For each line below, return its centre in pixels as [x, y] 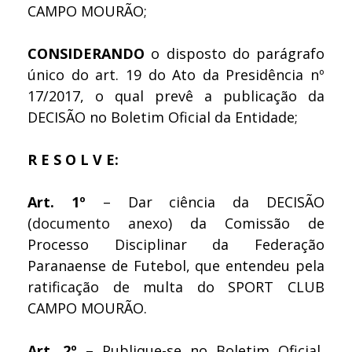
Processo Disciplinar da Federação [176, 244]
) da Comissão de [246, 223]
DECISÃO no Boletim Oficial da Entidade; [163, 117]
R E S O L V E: [73, 159]
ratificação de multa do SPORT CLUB [176, 286]
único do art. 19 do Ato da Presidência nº [176, 74]
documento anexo [100, 223]
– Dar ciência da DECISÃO [205, 202]
